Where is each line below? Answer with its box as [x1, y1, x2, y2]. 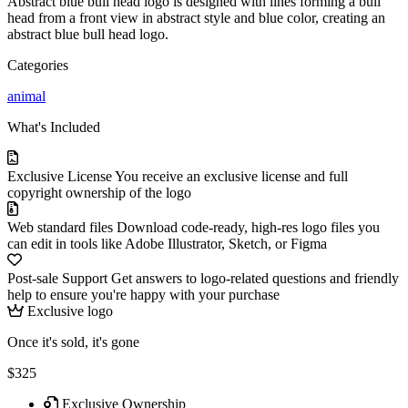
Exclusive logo [24, 302, 113, 319]
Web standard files [7, 219, 113, 235]
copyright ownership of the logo [7, 184, 191, 200]
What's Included [7, 118, 100, 135]
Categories [7, 56, 68, 73]
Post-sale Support [7, 270, 107, 286]
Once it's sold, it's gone [7, 333, 139, 350]
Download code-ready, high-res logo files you [117, 219, 380, 235]
